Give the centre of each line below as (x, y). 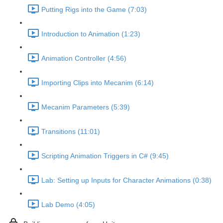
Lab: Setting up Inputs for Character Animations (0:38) (126, 180)
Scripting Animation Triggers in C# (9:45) (105, 156)
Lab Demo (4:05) (68, 205)
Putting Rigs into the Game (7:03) (94, 10)
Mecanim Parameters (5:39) (86, 107)
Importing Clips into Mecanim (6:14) (98, 83)
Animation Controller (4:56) (84, 58)
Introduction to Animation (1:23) (91, 34)
